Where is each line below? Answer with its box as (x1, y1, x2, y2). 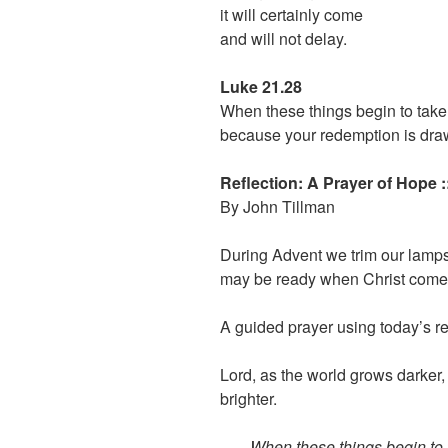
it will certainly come (220, 3, 363, 27)
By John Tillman (220, 195, 335, 219)
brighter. (220, 387, 277, 411)
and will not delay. (220, 27, 347, 51)
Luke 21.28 (220, 75, 302, 99)
